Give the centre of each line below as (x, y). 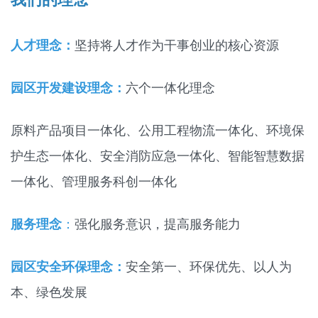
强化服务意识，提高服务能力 (158, 224)
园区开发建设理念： (68, 88)
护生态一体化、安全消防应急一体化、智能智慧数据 (158, 156)
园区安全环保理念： (68, 267)
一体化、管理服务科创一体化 (94, 182)
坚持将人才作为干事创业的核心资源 (177, 45)
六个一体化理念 (170, 88)
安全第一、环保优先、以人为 (209, 267)
